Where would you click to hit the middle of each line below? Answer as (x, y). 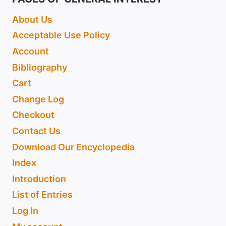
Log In (25, 210)
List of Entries (42, 195)
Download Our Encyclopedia (73, 147)
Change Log (38, 99)
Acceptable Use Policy (61, 35)
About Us (32, 19)
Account (31, 51)
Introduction (39, 179)
